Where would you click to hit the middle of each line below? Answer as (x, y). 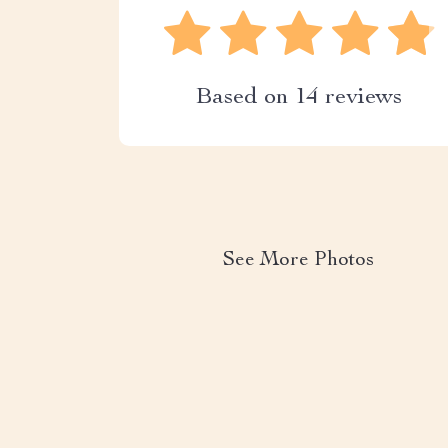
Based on (245, 98)
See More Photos (299, 261)
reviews (360, 98)
